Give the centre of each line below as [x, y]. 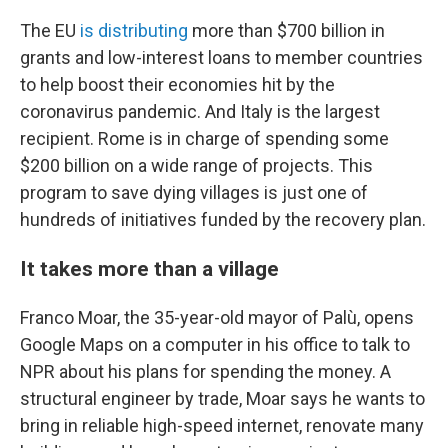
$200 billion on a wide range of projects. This [196, 165]
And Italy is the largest [292, 111]
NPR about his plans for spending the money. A [205, 371]
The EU [50, 30]
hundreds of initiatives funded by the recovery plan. [223, 219]
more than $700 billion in [286, 30]
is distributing [134, 30]
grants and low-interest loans [135, 57]
